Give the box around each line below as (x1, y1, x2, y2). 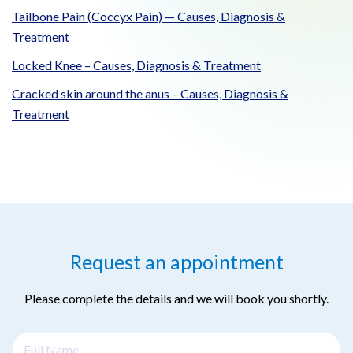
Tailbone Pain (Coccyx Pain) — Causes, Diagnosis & (12, 9, 285, 24)
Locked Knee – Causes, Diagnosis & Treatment (12, 58, 261, 73)
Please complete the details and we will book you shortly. (24, 290, 329, 306)
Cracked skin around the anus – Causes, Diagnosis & (12, 86, 288, 102)
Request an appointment (69, 249, 284, 273)
